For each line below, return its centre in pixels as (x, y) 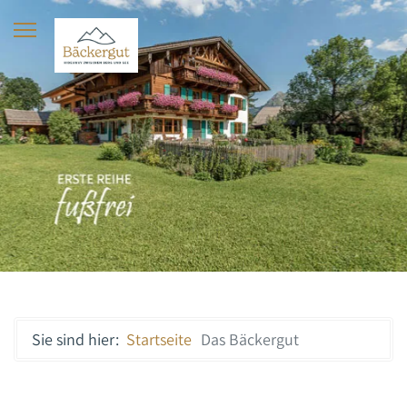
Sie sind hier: (79, 340)
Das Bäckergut (250, 340)
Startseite (159, 340)
